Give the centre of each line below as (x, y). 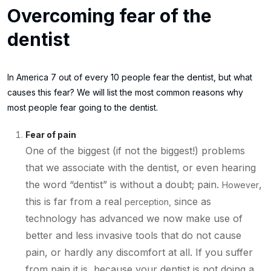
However (240, 184)
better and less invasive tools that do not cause (133, 235)
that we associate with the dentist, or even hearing (141, 167)
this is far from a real (75, 201)
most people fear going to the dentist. (83, 107)
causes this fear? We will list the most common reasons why (125, 92)
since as (191, 201)
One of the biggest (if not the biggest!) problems (135, 150)
